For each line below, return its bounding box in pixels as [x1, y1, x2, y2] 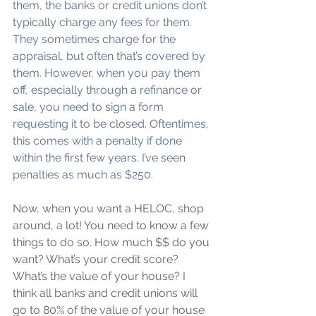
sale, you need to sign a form [13, 100, 166, 114]
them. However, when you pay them [13, 66, 203, 80]
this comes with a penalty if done [13, 134, 185, 148]
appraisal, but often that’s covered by [13, 49, 208, 63]
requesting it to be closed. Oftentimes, [13, 117, 212, 131]
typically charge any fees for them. [13, 16, 195, 30]
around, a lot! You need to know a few [13, 219, 212, 233]
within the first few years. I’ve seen [13, 151, 188, 165]
